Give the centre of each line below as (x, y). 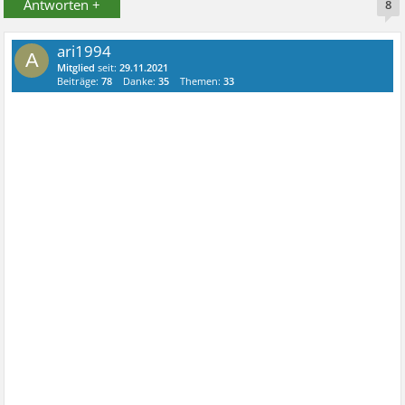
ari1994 (85, 51)
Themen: (202, 81)
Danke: (141, 81)
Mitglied (76, 67)
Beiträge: (80, 81)
